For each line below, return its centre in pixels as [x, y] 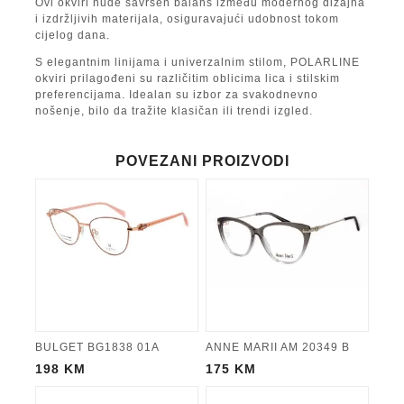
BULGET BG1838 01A [97, 348]
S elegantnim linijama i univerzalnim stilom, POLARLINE [197, 63]
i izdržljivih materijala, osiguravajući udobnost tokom [187, 19]
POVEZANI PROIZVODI [202, 161]
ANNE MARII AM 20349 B [278, 348]
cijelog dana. [73, 36]
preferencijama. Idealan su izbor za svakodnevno [177, 95]
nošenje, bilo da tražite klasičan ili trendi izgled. [174, 111]
